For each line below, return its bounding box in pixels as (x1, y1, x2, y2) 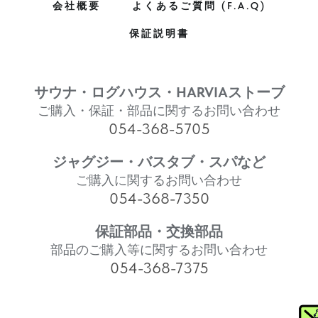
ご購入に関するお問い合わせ (76, 172, 242, 187)
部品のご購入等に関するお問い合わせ (50, 241, 268, 257)
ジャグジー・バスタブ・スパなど (53, 153, 265, 170)
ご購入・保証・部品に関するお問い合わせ (38, 102, 280, 118)
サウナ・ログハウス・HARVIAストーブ (33, 83, 285, 101)
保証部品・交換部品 (95, 222, 223, 240)
